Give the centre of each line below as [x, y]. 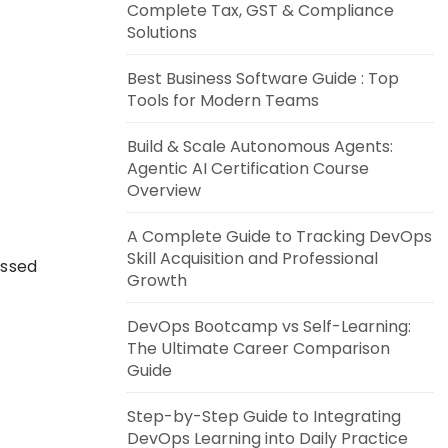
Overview [164, 190]
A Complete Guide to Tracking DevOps [279, 236]
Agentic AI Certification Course [248, 168]
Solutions [162, 32]
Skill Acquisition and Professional [252, 258]
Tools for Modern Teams [223, 100]
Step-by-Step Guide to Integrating [264, 416]
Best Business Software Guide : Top [263, 78]
